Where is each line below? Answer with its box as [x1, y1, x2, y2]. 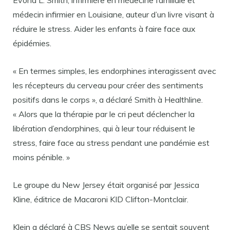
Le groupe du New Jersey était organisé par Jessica [13, 180, 199, 190]
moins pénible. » [13, 152, 70, 162]
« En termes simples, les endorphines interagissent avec [13, 66, 216, 76]
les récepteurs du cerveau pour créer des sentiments [13, 80, 203, 90]
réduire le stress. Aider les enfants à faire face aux [13, 24, 196, 34]
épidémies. [13, 38, 51, 48]
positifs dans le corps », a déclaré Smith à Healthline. [13, 94, 203, 105]
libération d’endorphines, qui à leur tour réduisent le [13, 123, 195, 133]
